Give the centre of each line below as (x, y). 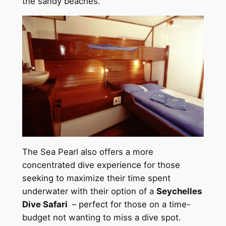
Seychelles (179, 191)
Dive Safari (46, 205)
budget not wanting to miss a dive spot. (101, 218)
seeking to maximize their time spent (96, 178)
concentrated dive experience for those (101, 165)
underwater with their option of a (89, 191)
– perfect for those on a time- (130, 205)
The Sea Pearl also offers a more (88, 152)
